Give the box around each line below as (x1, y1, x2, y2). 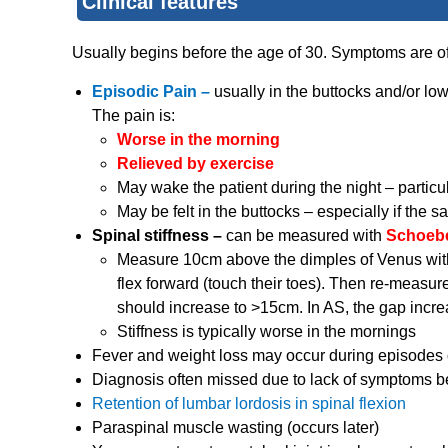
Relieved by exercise (117, 155, 274, 173)
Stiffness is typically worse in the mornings (117, 323, 416, 341)
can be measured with (226, 227, 386, 245)
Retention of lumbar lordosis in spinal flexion (92, 395, 406, 413)
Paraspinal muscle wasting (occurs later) (92, 419, 379, 437)
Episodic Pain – (92, 83, 214, 101)
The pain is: (92, 107, 175, 125)
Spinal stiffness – (92, 227, 226, 245)
